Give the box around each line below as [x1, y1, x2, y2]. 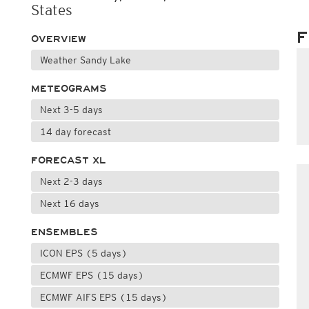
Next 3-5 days [39, 104, 103, 115]
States [30, 1, 72, 19]
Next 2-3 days [39, 176, 103, 187]
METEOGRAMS [30, 83, 107, 94]
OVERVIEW [30, 34, 86, 44]
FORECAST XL [30, 155, 106, 166]
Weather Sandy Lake [39, 54, 131, 66]
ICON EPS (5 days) [39, 248, 128, 259]
